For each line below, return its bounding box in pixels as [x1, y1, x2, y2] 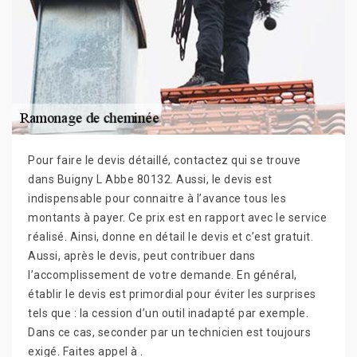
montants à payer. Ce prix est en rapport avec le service [28, 211, 327, 224]
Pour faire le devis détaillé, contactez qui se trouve [28, 154, 301, 167]
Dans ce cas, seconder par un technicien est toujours [28, 326, 311, 339]
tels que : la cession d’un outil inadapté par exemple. [28, 307, 308, 320]
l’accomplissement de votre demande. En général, [28, 269, 297, 281]
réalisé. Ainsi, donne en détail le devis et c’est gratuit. [28, 230, 313, 243]
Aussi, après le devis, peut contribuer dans [28, 249, 256, 262]
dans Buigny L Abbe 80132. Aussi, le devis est [28, 173, 273, 186]
